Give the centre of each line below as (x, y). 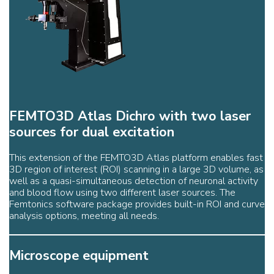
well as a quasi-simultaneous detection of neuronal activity (134, 181)
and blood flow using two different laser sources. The (122, 192)
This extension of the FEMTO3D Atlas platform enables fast (136, 157)
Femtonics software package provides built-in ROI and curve (137, 204)
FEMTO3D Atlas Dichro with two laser (130, 116)
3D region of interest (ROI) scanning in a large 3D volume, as (136, 169)
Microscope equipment (79, 255)
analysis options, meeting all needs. (84, 216)
